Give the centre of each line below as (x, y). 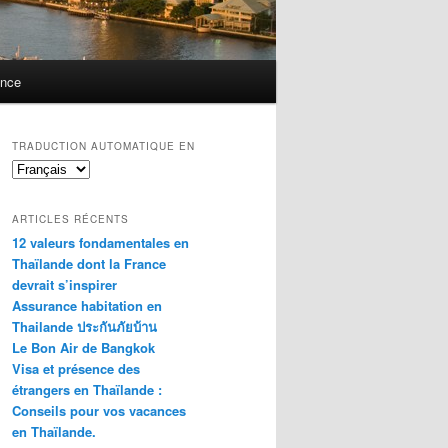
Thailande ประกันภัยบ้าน (84, 326)
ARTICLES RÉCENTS (70, 218)
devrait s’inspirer (64, 284)
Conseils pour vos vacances (99, 410)
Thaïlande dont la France (89, 263)
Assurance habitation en (87, 305)
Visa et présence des (76, 368)
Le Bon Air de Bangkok (83, 347)
